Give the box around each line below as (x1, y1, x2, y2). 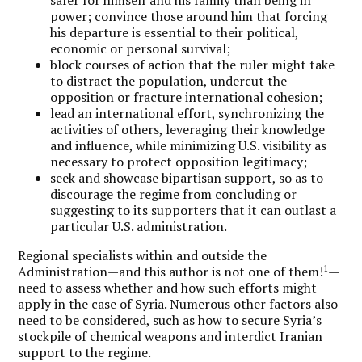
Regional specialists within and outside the (18, 246, 267, 264)
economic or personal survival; (50, 40, 231, 57)
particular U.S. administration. (50, 217, 228, 235)
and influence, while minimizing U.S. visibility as (50, 137, 327, 154)
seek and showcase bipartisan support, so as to (50, 169, 324, 187)
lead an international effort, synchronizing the (50, 104, 325, 122)
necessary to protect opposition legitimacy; (50, 153, 308, 170)
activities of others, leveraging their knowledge (50, 120, 326, 138)
